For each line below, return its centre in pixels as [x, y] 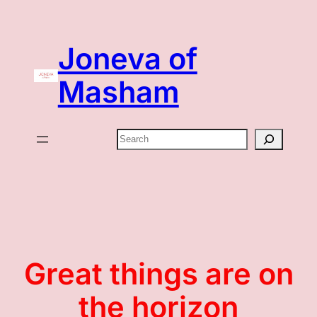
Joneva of [127, 58]
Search [136, 137]
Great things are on [158, 273]
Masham [118, 92]
